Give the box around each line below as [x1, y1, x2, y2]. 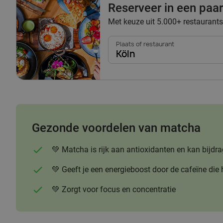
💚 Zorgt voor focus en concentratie [52, 184, 176, 194]
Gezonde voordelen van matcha [32, 120, 201, 135]
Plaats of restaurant [116, 39, 174, 48]
